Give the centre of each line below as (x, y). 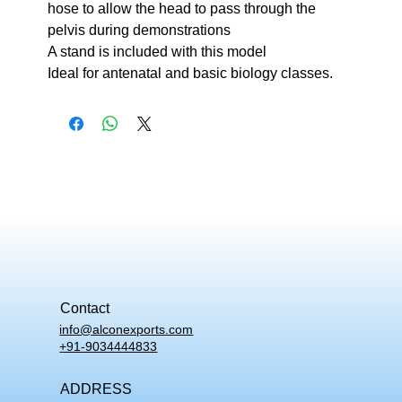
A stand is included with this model (157, 52)
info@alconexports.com (127, 330)
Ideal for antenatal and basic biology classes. (190, 74)
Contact (84, 309)
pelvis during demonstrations (139, 31)
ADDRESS (96, 389)
